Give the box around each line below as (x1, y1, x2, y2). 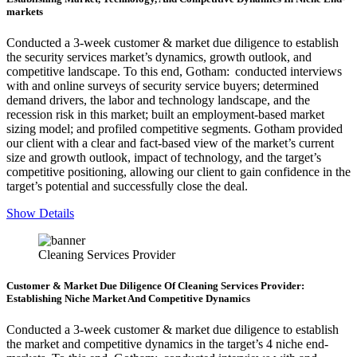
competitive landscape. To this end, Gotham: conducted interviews (6, 64, 342, 78)
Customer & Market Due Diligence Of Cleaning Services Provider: (6, 280, 304, 292)
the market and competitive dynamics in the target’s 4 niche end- (6, 337, 328, 351)
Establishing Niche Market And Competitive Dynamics (6, 292, 250, 305)
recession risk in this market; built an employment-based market (6, 107, 324, 121)
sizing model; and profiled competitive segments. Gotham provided (6, 121, 343, 135)
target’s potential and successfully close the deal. (6, 178, 253, 193)
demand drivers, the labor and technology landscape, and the (6, 92, 310, 107)
